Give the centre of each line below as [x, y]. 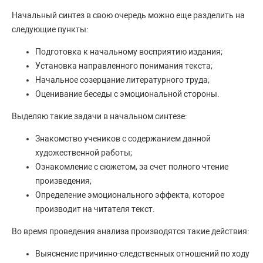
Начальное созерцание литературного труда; [122, 80]
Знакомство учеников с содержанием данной [123, 139]
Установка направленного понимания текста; [124, 66]
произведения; [63, 181]
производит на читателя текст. [96, 209]
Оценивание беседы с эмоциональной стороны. [127, 94]
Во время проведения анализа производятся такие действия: [130, 232]
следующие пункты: [50, 30]
